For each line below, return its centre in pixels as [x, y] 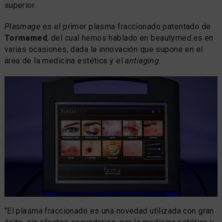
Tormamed [26, 38]
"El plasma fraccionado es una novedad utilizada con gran [109, 211]
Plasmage [22, 26]
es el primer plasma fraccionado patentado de [126, 26]
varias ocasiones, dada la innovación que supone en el [104, 49]
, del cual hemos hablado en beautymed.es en [130, 38]
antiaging [142, 60]
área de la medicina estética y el [65, 60]
